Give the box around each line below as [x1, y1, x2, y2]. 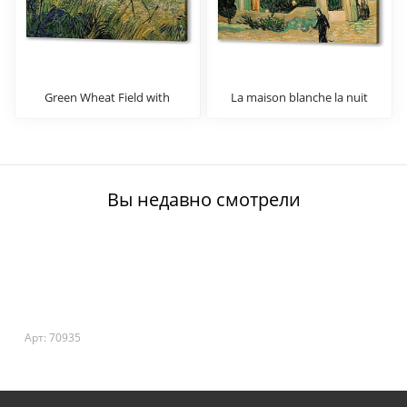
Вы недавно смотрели [106, 187, 301, 213]
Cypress [85, 105, 129, 123]
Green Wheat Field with [45, 89, 171, 106]
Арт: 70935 [25, 330, 81, 346]
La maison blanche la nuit [231, 89, 369, 106]
